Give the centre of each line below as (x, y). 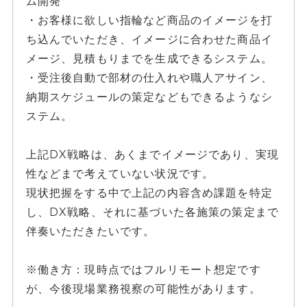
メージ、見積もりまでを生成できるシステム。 (149, 59)
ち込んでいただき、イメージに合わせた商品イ (149, 39)
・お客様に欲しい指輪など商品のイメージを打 (149, 20)
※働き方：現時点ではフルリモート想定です (143, 270)
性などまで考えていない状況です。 (120, 174)
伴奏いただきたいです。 (90, 231)
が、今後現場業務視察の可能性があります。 (143, 289)
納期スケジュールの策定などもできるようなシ (149, 97)
